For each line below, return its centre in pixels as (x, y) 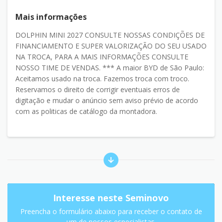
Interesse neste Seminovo (111, 197)
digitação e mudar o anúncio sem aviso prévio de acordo (107, 100)
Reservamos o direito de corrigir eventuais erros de (98, 89)
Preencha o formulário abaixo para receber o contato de (111, 211)
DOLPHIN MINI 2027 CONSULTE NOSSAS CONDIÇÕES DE (110, 35)
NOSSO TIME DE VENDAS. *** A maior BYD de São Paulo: (110, 67)
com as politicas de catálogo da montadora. (86, 111)
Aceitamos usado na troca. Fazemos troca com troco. (102, 78)
